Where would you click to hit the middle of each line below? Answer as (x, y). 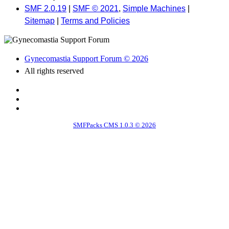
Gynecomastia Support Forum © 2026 (86, 58)
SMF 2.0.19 (45, 8)
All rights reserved (54, 71)
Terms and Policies (95, 20)
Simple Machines (154, 8)
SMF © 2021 (96, 8)
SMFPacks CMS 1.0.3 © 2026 (114, 125)
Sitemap (40, 20)
